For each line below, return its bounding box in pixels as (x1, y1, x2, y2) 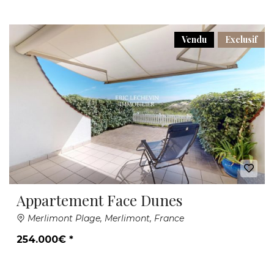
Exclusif (225, 33, 257, 45)
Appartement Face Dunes (17, 190, 182, 210)
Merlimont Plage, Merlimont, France (25, 212, 184, 224)
